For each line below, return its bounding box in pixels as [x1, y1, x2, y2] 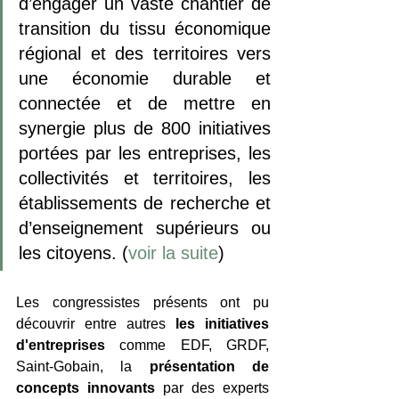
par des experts [155, 379, 269, 395]
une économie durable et [19, 68, 271, 88]
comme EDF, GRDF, [119, 337, 270, 353]
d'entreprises [16, 337, 120, 353]
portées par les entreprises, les [19, 142, 271, 163]
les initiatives [175, 315, 269, 331]
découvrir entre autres [16, 315, 175, 331]
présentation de [149, 358, 270, 374]
